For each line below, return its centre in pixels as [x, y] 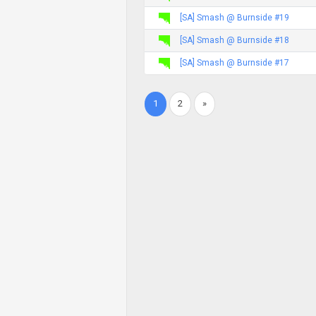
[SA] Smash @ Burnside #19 [235, 17]
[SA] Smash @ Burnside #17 [235, 62]
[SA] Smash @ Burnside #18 [235, 40]
